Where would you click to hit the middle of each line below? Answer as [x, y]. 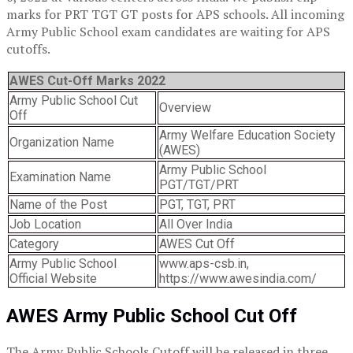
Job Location [45, 225]
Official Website [53, 279]
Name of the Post [58, 205]
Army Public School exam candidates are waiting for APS [168, 32]
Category [34, 244]
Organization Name [62, 143]
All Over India [196, 225]
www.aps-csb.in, [204, 264]
